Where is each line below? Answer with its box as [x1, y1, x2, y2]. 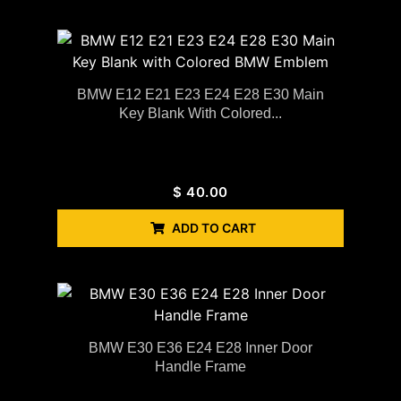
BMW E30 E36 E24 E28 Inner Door [89, 339, 312, 355]
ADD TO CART [172, 219, 256, 235]
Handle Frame [155, 358, 246, 374]
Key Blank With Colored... [119, 105, 282, 121]
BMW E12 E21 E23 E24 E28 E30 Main [77, 86, 324, 102]
